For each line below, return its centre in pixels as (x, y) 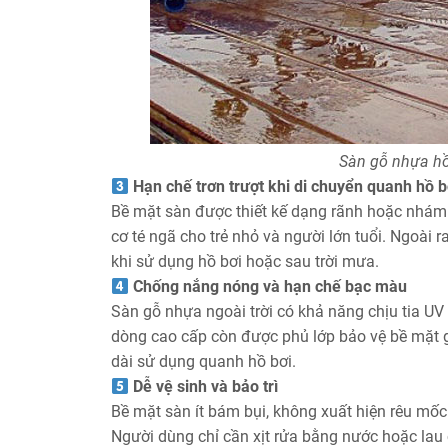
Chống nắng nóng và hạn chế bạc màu (270, 286)
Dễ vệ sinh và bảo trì (206, 386)
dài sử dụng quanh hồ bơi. (203, 361)
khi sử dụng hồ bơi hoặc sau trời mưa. (245, 261)
